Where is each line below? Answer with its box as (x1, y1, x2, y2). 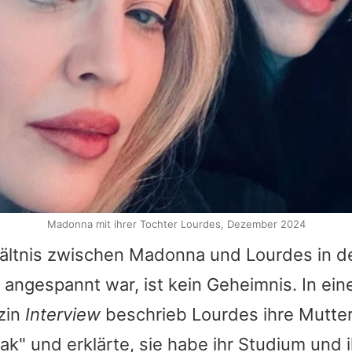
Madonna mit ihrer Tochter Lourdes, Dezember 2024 (46, 218, 306, 231)
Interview (25, 304, 101, 325)
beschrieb (101, 304, 192, 325)
